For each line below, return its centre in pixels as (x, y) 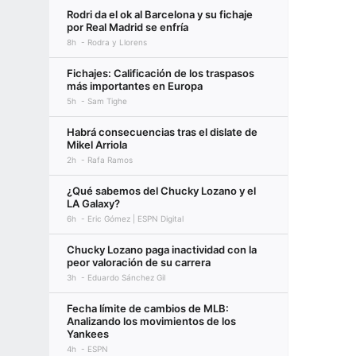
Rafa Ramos (110, 160)
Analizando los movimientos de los (151, 321)
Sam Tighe (107, 101)
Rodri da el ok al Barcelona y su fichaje (160, 14)
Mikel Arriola (97, 145)
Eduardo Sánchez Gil (126, 277)
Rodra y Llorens (117, 42)
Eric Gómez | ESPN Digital (135, 219)
